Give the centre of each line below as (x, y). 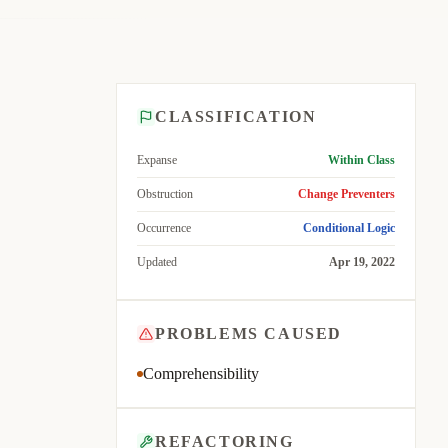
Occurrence (164, 228)
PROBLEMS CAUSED (248, 333)
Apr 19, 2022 (362, 262)
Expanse (157, 160)
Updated (157, 262)
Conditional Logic (349, 228)
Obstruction (165, 194)
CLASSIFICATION (236, 116)
